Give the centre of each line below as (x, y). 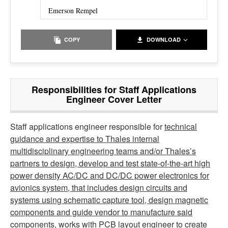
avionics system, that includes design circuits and (99, 187)
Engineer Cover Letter (114, 99)
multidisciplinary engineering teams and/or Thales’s (103, 151)
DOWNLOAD (163, 39)
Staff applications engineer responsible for (87, 126)
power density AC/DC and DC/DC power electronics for (110, 175)
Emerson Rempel (73, 10)
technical (181, 126)
